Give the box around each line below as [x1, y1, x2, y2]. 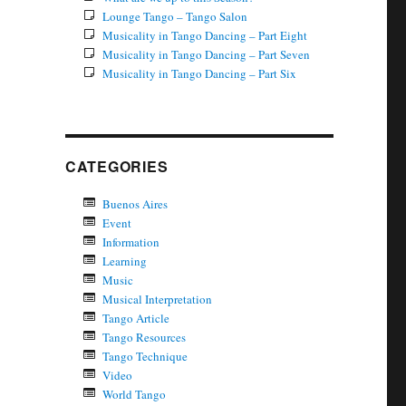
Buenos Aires [101, 196, 168, 213]
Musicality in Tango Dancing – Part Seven [101, 46, 310, 63]
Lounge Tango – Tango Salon [101, 8, 247, 25]
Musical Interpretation [101, 291, 212, 308]
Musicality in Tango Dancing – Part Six [101, 65, 296, 82]
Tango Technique [101, 348, 188, 365]
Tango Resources [101, 329, 186, 346]
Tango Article [101, 310, 169, 327]
